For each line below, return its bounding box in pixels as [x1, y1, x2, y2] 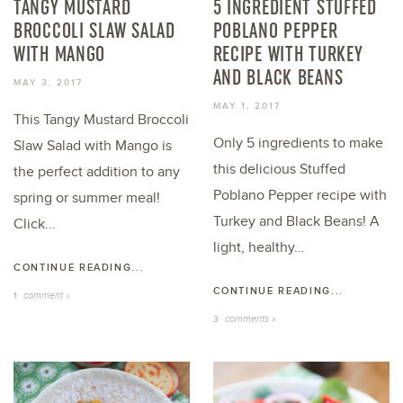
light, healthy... [212, 238, 305, 256]
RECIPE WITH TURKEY [212, 40, 363, 67]
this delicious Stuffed [212, 160, 345, 178]
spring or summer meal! [13, 189, 160, 207]
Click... [13, 215, 56, 233]
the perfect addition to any [13, 163, 180, 181]
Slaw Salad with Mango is [13, 137, 172, 155]
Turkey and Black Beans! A [212, 212, 380, 230]
